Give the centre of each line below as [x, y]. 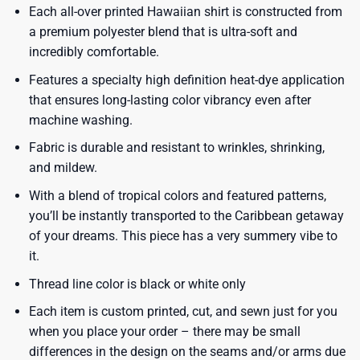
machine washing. [80, 120]
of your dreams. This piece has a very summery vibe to [183, 235]
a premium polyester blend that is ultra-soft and [163, 32]
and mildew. [63, 168]
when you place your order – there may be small [164, 332]
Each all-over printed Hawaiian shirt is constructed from [185, 12]
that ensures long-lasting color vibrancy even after [170, 100]
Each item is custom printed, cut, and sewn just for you [183, 312]
